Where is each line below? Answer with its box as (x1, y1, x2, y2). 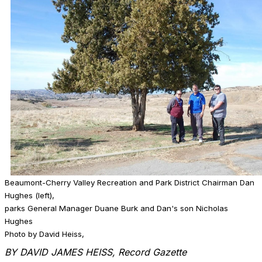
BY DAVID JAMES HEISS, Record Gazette (5, 246, 187, 258)
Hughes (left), (5, 191, 54, 200)
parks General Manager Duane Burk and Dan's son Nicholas (5, 204, 228, 213)
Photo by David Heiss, (5, 229, 84, 239)
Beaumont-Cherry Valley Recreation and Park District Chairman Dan (5, 178, 254, 187)
